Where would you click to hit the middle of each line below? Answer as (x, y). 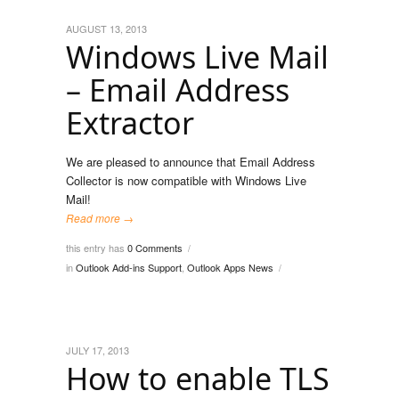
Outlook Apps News (230, 267)
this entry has (97, 248)
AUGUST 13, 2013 (106, 28)
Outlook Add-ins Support (129, 267)
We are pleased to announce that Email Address (191, 162)
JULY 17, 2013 (98, 350)
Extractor (130, 123)
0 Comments (155, 248)
